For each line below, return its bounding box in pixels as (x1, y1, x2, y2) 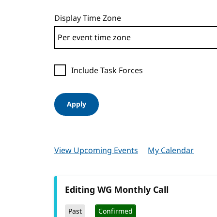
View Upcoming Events (54, 145, 138, 156)
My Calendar (148, 145, 194, 156)
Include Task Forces (71, 65, 143, 77)
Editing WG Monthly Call (65, 184, 169, 196)
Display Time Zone (54, 13, 121, 24)
